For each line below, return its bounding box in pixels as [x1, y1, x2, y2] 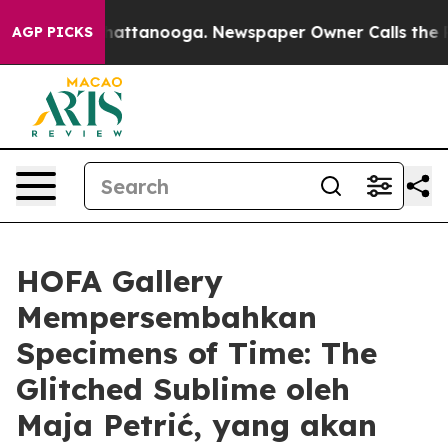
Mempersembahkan [16, 298, 317, 336]
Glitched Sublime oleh [16, 370, 350, 408]
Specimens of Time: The [16, 334, 377, 372]
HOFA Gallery [16, 262, 223, 300]
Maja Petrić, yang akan [16, 406, 377, 444]
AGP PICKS [12, 23, 93, 41]
